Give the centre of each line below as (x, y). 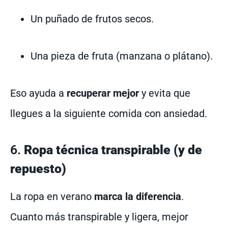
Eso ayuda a (38, 93)
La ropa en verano (52, 197)
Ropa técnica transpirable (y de (113, 150)
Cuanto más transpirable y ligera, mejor (99, 217)
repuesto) (38, 169)
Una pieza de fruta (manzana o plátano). (122, 56)
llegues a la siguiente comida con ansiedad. (109, 114)
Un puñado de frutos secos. (92, 19)
